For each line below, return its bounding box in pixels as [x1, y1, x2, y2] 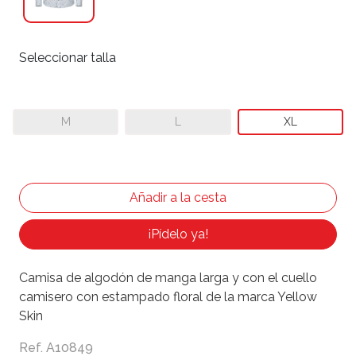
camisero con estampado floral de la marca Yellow [19, 289, 317, 305]
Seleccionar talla [19, 50, 116, 66]
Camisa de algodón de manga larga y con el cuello [19, 270, 317, 286]
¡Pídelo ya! [148, 226, 208, 242]
